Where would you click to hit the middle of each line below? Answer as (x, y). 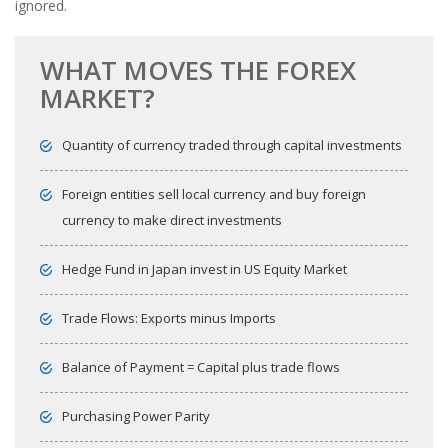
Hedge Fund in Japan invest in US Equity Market (204, 269)
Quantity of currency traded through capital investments (232, 145)
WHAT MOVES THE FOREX (198, 70)
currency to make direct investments (172, 220)
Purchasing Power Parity (136, 416)
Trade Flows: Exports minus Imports (169, 318)
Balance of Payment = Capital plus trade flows (201, 367)
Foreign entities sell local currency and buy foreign (214, 194)
